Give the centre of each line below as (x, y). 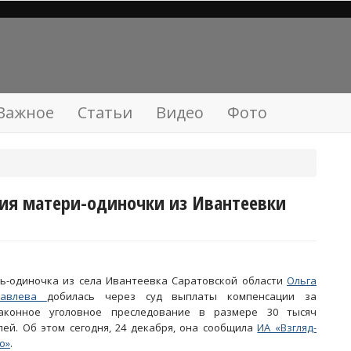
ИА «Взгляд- (287, 327)
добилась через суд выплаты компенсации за (182, 296)
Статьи (105, 112)
